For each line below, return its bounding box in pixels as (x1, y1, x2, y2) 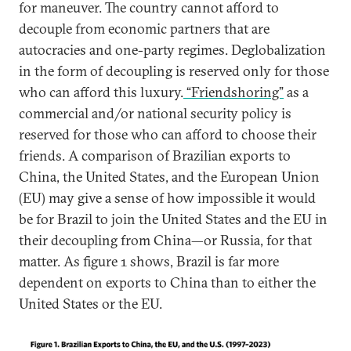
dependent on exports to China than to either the (19, 273, 316, 291)
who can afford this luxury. (19, 83, 183, 101)
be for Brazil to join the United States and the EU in (19, 210, 327, 228)
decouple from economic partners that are (19, 20, 270, 38)
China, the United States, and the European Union (19, 168, 320, 186)
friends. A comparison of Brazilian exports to (19, 147, 291, 165)
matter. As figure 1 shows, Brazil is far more (19, 252, 279, 270)
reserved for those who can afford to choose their (19, 125, 317, 143)
